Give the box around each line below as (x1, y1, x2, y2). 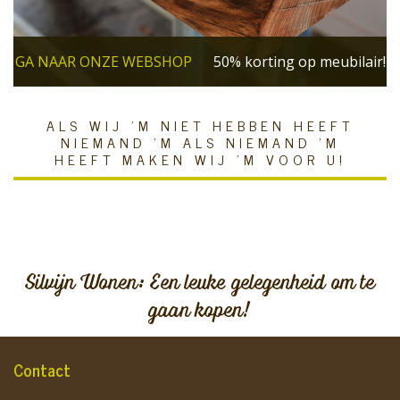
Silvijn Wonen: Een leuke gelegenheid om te (25, 262, 375, 299)
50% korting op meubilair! (212, 51, 386, 71)
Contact (13, 354, 71, 383)
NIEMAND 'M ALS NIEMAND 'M (60, 129, 340, 154)
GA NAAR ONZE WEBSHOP (14, 51, 192, 71)
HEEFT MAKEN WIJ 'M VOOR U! (54, 146, 346, 171)
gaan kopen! (149, 290, 251, 327)
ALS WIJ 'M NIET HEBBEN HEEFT (46, 112, 354, 137)
